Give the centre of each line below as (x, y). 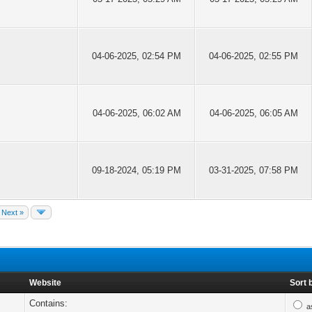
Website (46, 283)
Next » (13, 212)
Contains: (49, 303)
